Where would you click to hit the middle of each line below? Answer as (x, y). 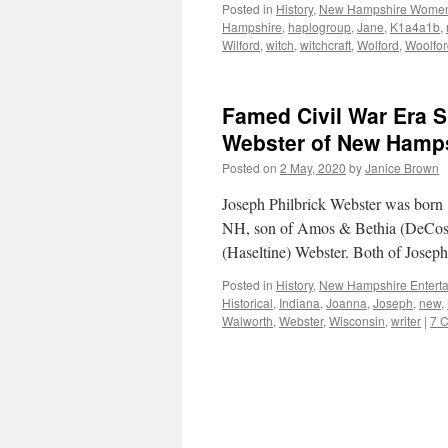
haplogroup (319, 26)
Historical (247, 302)
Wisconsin (357, 320)
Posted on (249, 167)
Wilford (241, 44)
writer (406, 320)
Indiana (299, 302)
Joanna (346, 302)
